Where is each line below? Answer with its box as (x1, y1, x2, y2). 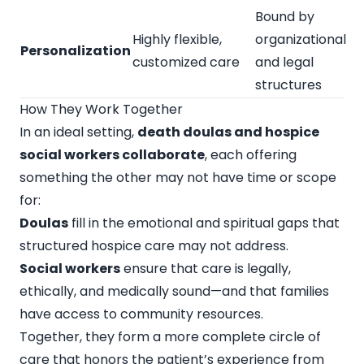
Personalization (20, 41, 131, 60)
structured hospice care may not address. (19, 236, 288, 255)
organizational (255, 29, 346, 49)
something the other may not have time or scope (19, 167, 336, 187)
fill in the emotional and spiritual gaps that (68, 213, 340, 232)
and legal (255, 52, 314, 71)
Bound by (255, 6, 314, 26)
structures (255, 75, 322, 94)
